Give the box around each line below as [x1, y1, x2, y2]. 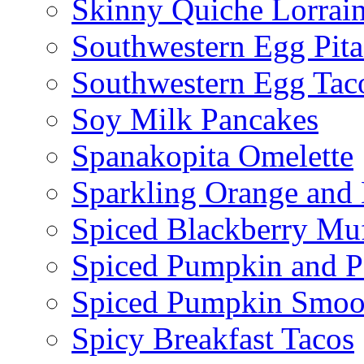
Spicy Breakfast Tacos [71, 321, 354, 357]
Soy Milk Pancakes [71, 102, 318, 137]
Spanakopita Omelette [71, 138, 353, 174]
